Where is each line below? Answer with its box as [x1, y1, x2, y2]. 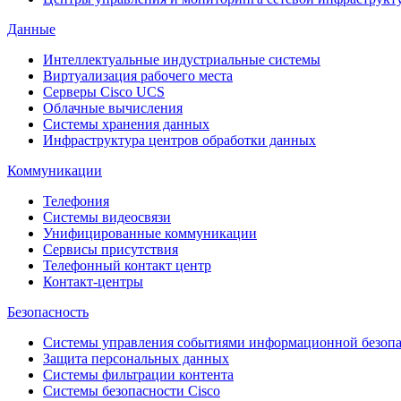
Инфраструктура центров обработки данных [43, 132, 316, 148]
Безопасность [7, 303, 89, 320]
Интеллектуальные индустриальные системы [43, 51, 320, 67]
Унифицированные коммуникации [43, 225, 257, 241]
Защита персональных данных [43, 350, 229, 366]
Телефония [43, 192, 109, 209]
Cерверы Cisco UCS [43, 83, 165, 99]
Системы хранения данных [43, 115, 209, 132]
